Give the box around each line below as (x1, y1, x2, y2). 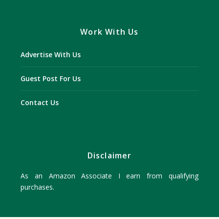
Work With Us (80, 26, 139, 37)
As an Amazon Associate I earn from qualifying (21, 171, 198, 180)
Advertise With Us (21, 49, 81, 59)
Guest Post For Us (21, 73, 81, 83)
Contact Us (21, 97, 59, 107)
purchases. (21, 182, 55, 192)
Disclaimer (87, 150, 132, 161)
